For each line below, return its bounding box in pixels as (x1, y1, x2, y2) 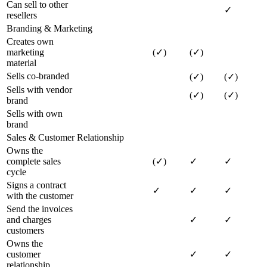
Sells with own (7, 108, 63, 119)
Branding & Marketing (7, 23, 92, 33)
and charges (7, 214, 51, 225)
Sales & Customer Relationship (7, 132, 124, 142)
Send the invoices (7, 203, 73, 214)
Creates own (7, 36, 54, 46)
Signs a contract (7, 179, 66, 190)
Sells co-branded (7, 70, 69, 81)
